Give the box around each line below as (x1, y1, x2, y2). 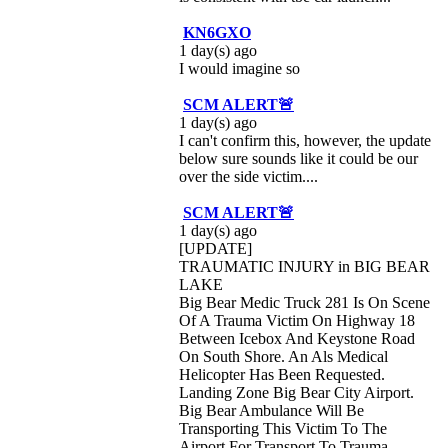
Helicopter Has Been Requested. (179, 366, 385, 383)
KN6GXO (183, 24, 251, 41)
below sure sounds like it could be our (179, 150, 418, 167)
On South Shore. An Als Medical (179, 348, 388, 365)
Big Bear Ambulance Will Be (179, 402, 364, 419)
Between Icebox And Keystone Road (179, 330, 415, 347)
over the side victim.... (179, 168, 318, 185)
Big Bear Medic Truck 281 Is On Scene (179, 294, 430, 311)
